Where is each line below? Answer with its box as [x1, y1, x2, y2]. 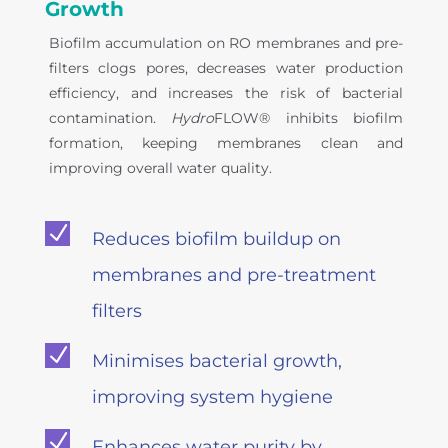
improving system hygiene [91, 385, 333, 408]
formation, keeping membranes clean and [48, 133, 404, 152]
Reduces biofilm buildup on [91, 227, 341, 250]
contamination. [48, 108, 172, 127]
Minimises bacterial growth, [91, 349, 342, 372]
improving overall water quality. [48, 158, 272, 177]
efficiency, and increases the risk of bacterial [48, 83, 404, 102]
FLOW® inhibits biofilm [214, 108, 404, 127]
